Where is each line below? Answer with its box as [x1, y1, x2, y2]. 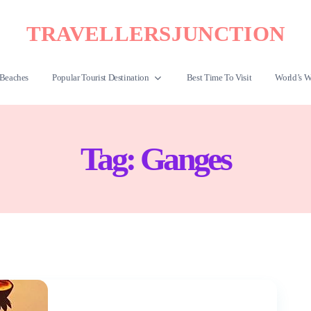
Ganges [140, 140, 230, 177]
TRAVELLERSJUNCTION [26, 22, 285, 46]
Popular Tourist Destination [52, 72, 149, 83]
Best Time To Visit [186, 72, 252, 83]
